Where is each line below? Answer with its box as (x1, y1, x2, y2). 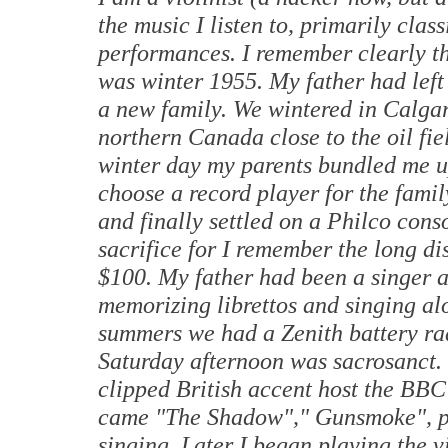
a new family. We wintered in (98, 95, 383, 123)
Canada (188, 123, 264, 151)
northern (98, 123, 188, 151)
